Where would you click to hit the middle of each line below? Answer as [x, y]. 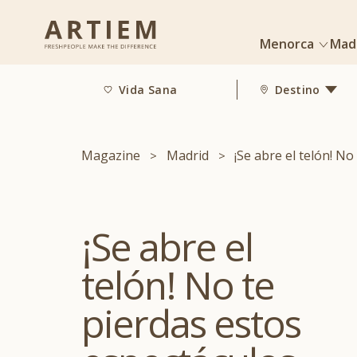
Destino [298, 89]
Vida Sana [148, 89]
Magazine [111, 155]
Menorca [288, 44]
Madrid [187, 155]
